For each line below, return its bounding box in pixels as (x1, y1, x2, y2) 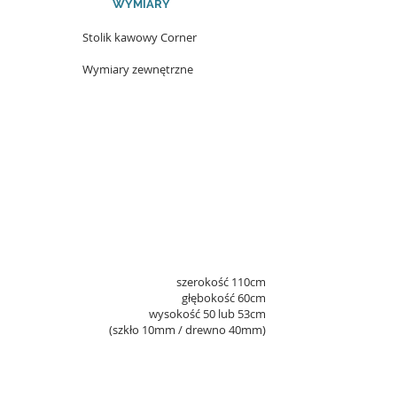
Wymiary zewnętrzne (82, 61, 193, 77)
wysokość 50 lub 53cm (149, 306, 266, 322)
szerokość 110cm (176, 274, 266, 290)
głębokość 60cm (182, 290, 266, 306)
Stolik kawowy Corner (82, 29, 197, 45)
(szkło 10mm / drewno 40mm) (109, 322, 266, 338)
